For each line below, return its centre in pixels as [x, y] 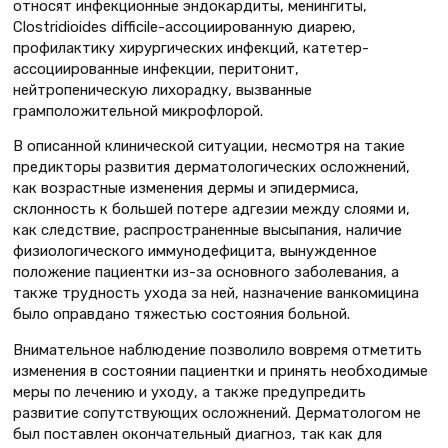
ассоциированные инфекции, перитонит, [156, 68]
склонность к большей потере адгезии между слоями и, [211, 209]
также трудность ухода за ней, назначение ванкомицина [216, 293]
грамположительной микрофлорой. [138, 110]
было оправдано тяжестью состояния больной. [181, 314]
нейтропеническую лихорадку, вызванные [162, 89]
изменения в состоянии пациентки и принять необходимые [220, 371]
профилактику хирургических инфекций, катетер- [191, 47]
